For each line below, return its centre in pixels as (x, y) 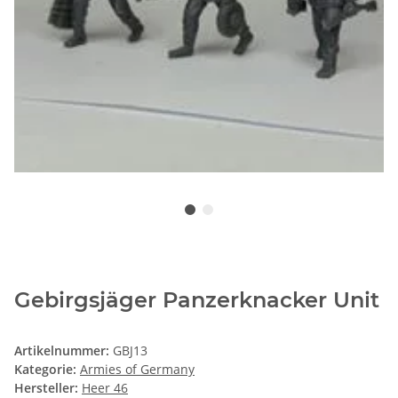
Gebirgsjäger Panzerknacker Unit (197, 300)
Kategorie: (47, 370)
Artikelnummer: (64, 351)
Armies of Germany (137, 370)
